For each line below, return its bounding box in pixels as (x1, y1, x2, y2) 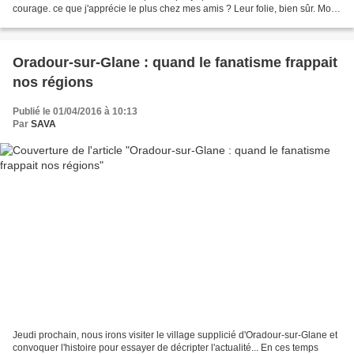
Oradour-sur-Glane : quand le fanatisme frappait (13, 54, 337, 70)
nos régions (13, 73, 93, 90)
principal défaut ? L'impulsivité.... (13, 15, 152, 27)
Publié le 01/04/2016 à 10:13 (13, 105, 137, 117)
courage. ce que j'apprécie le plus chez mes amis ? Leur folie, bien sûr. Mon (13, 2, 337, 14)
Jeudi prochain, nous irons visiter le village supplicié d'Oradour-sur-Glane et (13, 330, 337, 341)
